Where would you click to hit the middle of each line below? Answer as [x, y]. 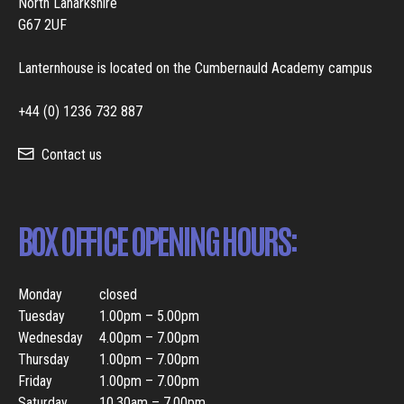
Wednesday [50, 338]
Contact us [72, 155]
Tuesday [41, 317]
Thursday [44, 360]
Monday [40, 295]
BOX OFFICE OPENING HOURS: [157, 239]
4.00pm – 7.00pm [149, 338]
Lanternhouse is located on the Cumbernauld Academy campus [195, 69]
